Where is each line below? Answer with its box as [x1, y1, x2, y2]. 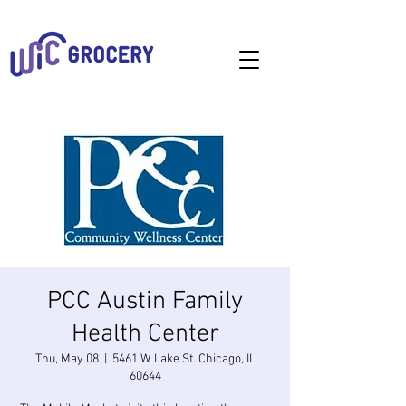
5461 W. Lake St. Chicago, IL [111, 352, 256, 367]
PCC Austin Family [47, 286, 243, 317]
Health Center [71, 319, 219, 350]
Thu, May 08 [34, 352, 99, 367]
